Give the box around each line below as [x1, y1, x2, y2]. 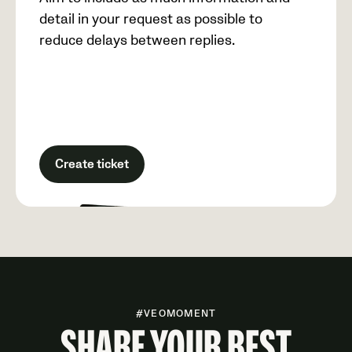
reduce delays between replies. [39, 32, 235, 49]
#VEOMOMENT [135, 308, 217, 321]
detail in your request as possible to [39, 11, 262, 28]
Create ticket [55, 156, 129, 173]
